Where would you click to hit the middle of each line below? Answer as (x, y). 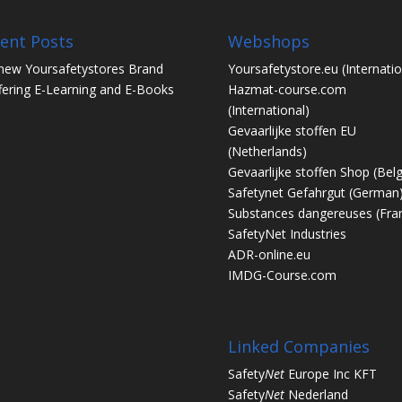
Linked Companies (298, 346)
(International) (268, 109)
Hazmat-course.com (287, 89)
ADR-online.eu (269, 254)
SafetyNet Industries (287, 233)
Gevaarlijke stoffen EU (292, 130)
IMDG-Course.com (282, 275)
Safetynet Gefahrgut (286, 192)
